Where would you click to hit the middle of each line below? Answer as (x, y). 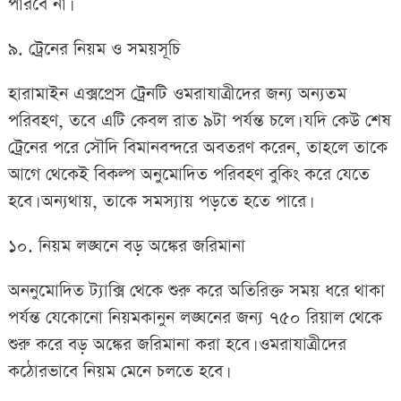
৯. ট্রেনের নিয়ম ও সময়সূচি (94, 49)
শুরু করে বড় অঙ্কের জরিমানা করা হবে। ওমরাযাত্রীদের (177, 345)
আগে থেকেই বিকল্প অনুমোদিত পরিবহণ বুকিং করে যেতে (188, 175)
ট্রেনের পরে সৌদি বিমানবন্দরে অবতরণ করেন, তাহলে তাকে (197, 148)
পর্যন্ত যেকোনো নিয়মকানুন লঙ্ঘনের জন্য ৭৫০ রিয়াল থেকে (195, 318)
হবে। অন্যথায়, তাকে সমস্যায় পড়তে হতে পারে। (158, 201)
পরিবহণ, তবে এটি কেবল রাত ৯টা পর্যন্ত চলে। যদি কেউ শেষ (199, 121)
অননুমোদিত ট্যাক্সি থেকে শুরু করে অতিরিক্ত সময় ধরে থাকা (196, 291)
